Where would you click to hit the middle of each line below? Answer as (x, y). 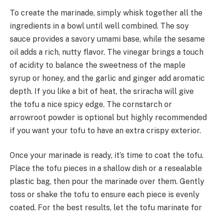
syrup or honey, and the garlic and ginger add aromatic (107, 78)
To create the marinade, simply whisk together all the (106, 13)
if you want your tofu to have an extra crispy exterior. (105, 130)
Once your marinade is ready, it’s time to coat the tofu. (107, 155)
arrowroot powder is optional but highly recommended (108, 117)
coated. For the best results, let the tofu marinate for (106, 208)
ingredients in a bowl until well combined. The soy (99, 26)
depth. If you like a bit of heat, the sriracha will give (102, 91)
